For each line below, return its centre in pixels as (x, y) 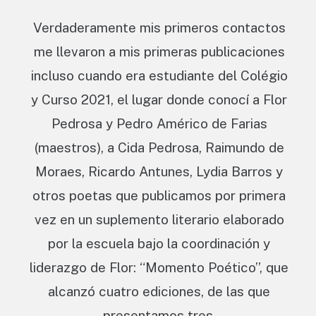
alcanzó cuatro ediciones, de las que (159, 291)
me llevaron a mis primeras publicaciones (159, 51)
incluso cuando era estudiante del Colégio (159, 75)
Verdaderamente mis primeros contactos (159, 27)
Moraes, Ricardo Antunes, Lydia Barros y (159, 171)
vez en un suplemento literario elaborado (159, 219)
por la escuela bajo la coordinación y (159, 243)
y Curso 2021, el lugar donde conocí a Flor (159, 99)
